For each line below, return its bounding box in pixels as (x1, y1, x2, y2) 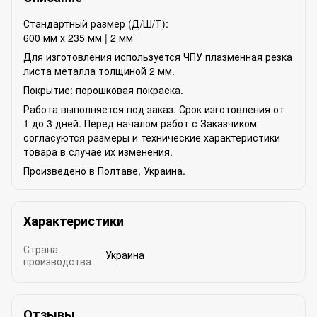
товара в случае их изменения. (23, 144, 173, 158)
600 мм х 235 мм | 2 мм (23, 30, 133, 45)
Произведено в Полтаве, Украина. (23, 163, 185, 178)
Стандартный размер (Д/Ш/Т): (23, 16, 168, 30)
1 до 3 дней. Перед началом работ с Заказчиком (23, 115, 257, 130)
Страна (23, 241, 58, 256)
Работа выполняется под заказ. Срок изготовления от (23, 101, 284, 116)
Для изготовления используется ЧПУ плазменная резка (23, 49, 292, 64)
